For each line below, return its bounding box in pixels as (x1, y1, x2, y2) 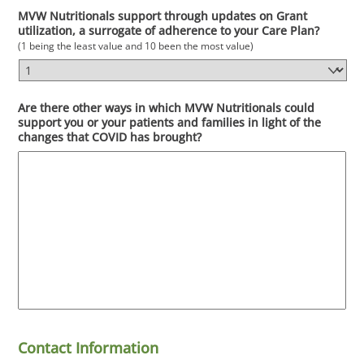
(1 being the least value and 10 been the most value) (18, 38, 254, 52)
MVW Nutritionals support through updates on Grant (18, 7, 308, 24)
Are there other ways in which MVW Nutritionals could (18, 100, 315, 116)
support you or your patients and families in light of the (18, 115, 322, 131)
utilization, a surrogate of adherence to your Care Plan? (18, 22, 320, 38)
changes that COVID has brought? (18, 129, 202, 145)
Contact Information (18, 338, 159, 358)
